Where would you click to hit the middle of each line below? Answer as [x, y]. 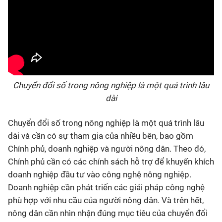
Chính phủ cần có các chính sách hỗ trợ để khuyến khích [111, 161]
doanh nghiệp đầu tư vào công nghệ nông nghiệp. [100, 174]
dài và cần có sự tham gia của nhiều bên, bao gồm [101, 136]
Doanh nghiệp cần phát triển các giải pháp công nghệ [106, 187]
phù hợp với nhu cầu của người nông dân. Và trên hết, [106, 200]
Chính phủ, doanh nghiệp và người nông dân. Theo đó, [107, 148]
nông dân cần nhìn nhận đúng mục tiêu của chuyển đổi [108, 213]
